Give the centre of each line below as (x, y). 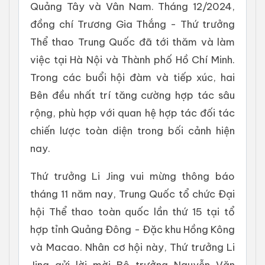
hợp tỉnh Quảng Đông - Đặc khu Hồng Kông (132, 229)
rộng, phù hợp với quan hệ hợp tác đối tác (132, 112)
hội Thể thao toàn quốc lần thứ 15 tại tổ (132, 211)
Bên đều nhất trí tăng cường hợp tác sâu (132, 95)
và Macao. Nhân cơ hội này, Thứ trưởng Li (132, 247)
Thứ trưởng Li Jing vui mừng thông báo (132, 176)
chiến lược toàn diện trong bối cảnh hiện (132, 130)
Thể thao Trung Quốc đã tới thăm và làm (132, 41)
